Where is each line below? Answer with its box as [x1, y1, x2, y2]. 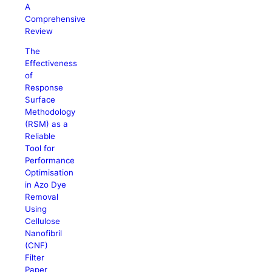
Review [25, 25, 53, 36]
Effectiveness [25, 58, 78, 68]
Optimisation [25, 167, 74, 177]
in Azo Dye [25, 179, 67, 189]
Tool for [25, 143, 55, 153]
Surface [25, 94, 56, 104]
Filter [25, 252, 45, 262]
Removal [25, 191, 59, 202]
